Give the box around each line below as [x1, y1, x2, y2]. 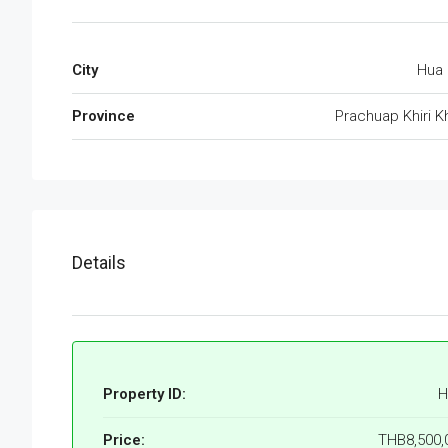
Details [72, 252, 126, 274]
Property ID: [103, 385, 186, 404]
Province [72, 107, 135, 126]
